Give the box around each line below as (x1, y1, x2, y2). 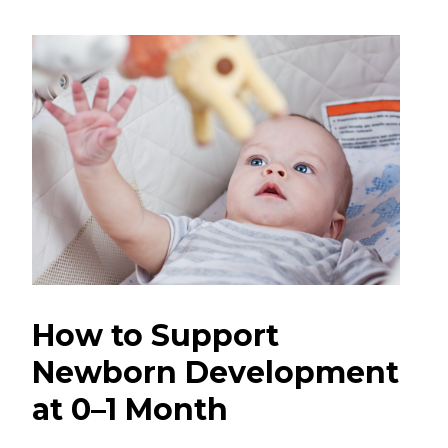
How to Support (32, 316, 279, 354)
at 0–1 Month (32, 390, 228, 428)
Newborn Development (32, 353, 399, 391)
